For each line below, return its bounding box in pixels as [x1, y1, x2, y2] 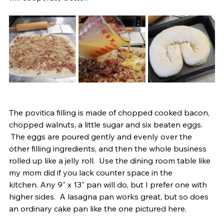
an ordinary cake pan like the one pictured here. [9, 203, 192, 213]
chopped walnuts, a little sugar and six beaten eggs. [9, 119, 204, 129]
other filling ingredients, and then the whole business [9, 143, 208, 153]
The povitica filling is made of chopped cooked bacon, [9, 107, 211, 117]
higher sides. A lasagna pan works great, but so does [9, 191, 210, 201]
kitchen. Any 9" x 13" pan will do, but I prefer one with [9, 179, 209, 189]
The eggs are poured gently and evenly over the [9, 131, 194, 141]
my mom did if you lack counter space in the [9, 167, 174, 177]
